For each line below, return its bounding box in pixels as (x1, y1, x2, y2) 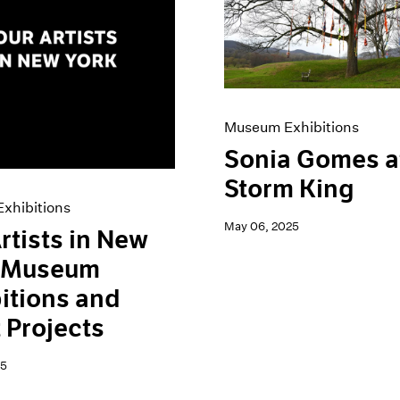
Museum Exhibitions (224, 119, 360, 137)
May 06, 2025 (224, 219, 300, 235)
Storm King (224, 174, 355, 205)
